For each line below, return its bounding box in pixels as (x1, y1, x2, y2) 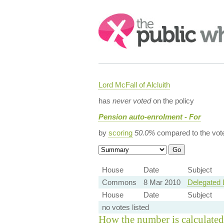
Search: (98, 14, 126, 22)
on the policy (150, 96, 194, 105)
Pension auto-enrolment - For (98, 112, 201, 121)
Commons (101, 178, 136, 186)
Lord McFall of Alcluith (98, 80, 170, 89)
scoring (108, 128, 132, 137)
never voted (112, 96, 151, 105)
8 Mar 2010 (143, 178, 180, 186)
